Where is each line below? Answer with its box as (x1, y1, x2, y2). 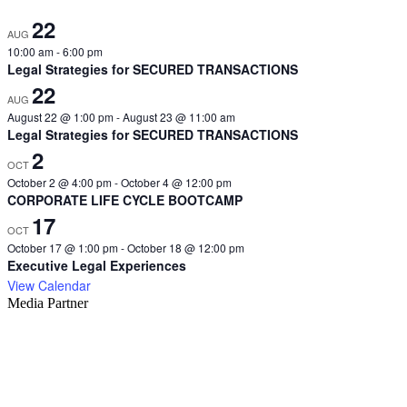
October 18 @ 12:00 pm (127, 240, 244, 256)
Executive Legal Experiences (7, 256, 186, 275)
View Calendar (7, 276, 91, 295)
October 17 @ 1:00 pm (7, 240, 118, 256)
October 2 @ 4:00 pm (7, 174, 112, 191)
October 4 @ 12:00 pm (121, 174, 232, 191)
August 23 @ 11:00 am (123, 109, 235, 125)
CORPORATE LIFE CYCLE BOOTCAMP (7, 191, 243, 210)
